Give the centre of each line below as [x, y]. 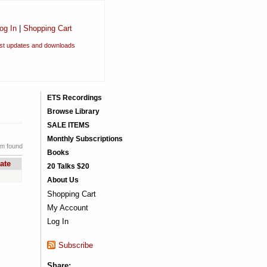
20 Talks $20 [68, 166]
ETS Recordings [74, 98]
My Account [67, 208]
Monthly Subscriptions [85, 139]
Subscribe [75, 245]
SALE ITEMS [68, 125]
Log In [58, 221]
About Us [63, 180]
